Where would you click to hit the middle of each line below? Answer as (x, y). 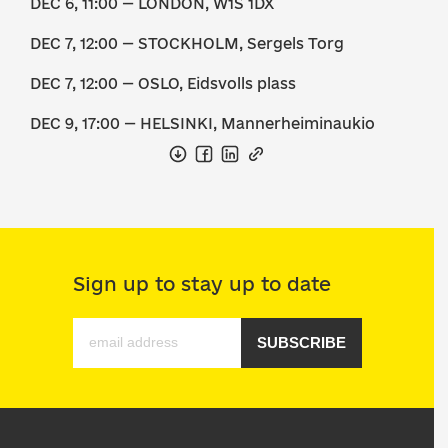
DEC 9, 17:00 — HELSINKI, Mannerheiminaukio (202, 123)
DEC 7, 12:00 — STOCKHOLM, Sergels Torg (187, 43)
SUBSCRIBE (301, 342)
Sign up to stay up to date (201, 284)
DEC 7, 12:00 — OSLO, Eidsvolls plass (163, 83)
